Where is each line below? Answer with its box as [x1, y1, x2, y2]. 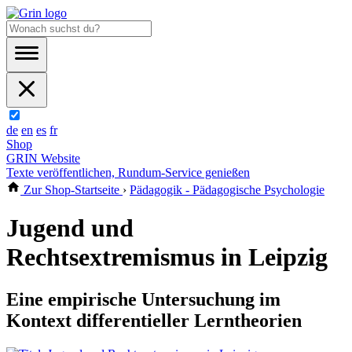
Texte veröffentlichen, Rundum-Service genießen [6, 166, 250, 179]
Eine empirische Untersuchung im [6, 288, 280, 310]
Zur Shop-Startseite [20, 183, 123, 196]
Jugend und [6, 214, 134, 243]
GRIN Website [6, 152, 80, 165]
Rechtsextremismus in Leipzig [6, 243, 328, 272]
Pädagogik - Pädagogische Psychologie [130, 183, 324, 196]
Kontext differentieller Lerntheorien [6, 310, 302, 331]
